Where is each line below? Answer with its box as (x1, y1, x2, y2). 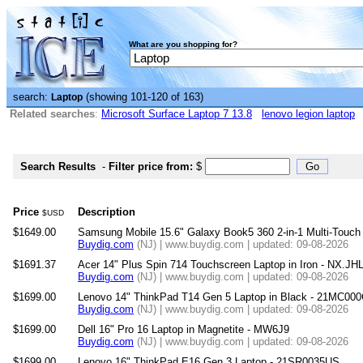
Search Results (20, 160, 96, 173)
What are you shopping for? (129, 40, 237, 49)
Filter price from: (109, 160, 193, 173)
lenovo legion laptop (262, 108, 355, 120)
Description (78, 206, 135, 218)
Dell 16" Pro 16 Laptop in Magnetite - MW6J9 (78, 323, 289, 335)
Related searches (10, 108, 95, 120)
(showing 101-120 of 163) (83, 91, 203, 103)
